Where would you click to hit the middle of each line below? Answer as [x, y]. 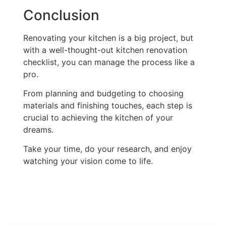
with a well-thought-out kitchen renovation [105, 50]
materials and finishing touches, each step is [108, 105]
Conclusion [61, 15]
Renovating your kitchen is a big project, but [108, 38]
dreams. [38, 129]
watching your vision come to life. [88, 161]
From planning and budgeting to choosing [103, 93]
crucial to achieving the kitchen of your [98, 117]
